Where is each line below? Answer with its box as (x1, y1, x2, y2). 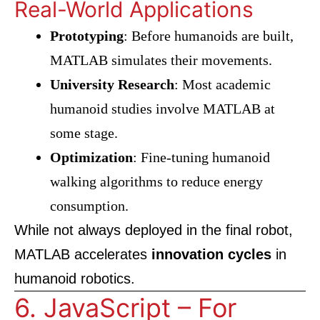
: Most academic (174, 76, 271, 92)
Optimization (50, 149, 133, 165)
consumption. (50, 198, 129, 214)
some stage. (50, 125, 118, 141)
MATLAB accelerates (14, 246, 151, 262)
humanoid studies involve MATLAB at (50, 101, 275, 116)
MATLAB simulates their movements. (50, 52, 272, 68)
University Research (50, 76, 174, 92)
